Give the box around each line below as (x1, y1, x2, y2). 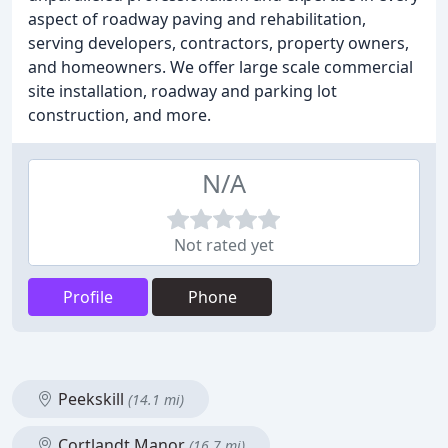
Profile (63, 286, 113, 308)
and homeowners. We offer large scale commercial (28, 56, 413, 78)
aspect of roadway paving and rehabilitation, (28, 8, 366, 30)
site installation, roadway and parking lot (28, 80, 337, 102)
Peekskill (54, 388, 128, 410)
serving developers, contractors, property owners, (28, 32, 409, 54)
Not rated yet (174, 234, 274, 256)
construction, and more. (28, 104, 211, 126)
